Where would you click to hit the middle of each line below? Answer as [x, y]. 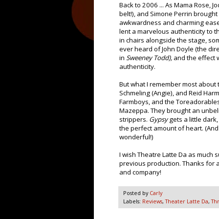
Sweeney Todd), [150, 58]
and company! [140, 172]
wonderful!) [136, 137]
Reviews [152, 201]
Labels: [133, 201]
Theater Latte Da [187, 201]
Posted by [136, 193]
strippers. [134, 120]
